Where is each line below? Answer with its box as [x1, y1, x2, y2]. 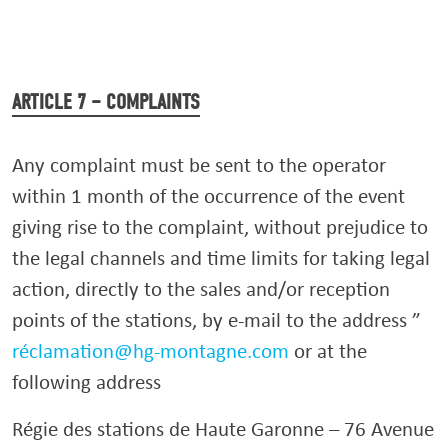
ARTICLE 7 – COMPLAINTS [12, 89, 200, 115]
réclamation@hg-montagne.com [12, 337, 289, 364]
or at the [289, 337, 367, 364]
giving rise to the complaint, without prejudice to [12, 213, 428, 240]
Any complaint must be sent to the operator [12, 151, 386, 178]
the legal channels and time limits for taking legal [12, 244, 430, 271]
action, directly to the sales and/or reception [12, 275, 390, 302]
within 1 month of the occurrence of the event [12, 182, 405, 209]
